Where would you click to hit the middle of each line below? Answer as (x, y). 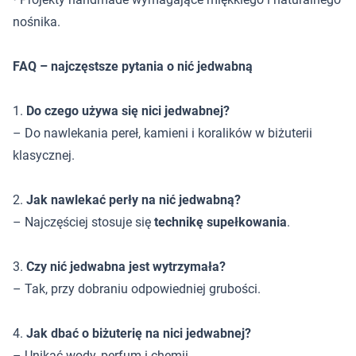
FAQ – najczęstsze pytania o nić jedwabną (133, 66)
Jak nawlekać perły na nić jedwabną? (133, 200)
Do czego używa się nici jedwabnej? (128, 111)
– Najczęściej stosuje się (83, 222)
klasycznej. (44, 155)
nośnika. (37, 22)
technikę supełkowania (221, 222)
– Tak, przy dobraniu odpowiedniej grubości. (137, 289)
